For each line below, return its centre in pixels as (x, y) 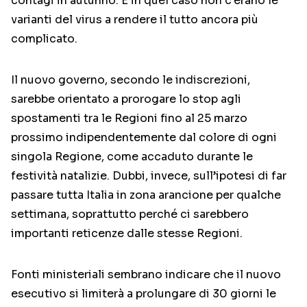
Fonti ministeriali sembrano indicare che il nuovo (146, 275)
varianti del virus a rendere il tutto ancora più (135, 20)
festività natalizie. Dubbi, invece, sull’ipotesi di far (149, 176)
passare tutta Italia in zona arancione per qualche (146, 195)
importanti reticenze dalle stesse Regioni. (127, 234)
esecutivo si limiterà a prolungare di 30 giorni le (144, 294)
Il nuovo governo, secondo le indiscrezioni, (131, 80)
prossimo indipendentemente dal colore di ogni (144, 138)
